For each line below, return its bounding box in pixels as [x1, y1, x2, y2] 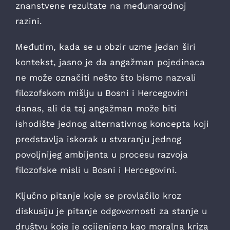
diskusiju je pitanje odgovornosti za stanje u [15, 205, 207, 216]
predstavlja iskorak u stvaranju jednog [15, 133, 181, 144]
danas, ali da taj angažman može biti [15, 103, 177, 113]
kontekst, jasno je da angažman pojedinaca [15, 56, 205, 67]
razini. [15, 15, 42, 26]
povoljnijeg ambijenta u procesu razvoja [15, 149, 188, 160]
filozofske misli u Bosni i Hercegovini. [15, 164, 177, 175]
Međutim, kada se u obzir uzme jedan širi [15, 41, 196, 52]
